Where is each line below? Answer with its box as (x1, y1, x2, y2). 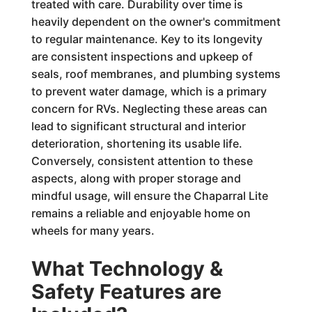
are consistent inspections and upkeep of (31, 49, 253, 63)
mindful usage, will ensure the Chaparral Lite (31, 189, 268, 203)
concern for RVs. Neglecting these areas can (31, 102, 267, 116)
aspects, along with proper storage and (31, 171, 241, 185)
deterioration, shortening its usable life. (31, 136, 242, 150)
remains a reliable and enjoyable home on (31, 206, 251, 220)
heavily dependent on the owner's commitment (31, 15, 281, 29)
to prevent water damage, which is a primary (31, 84, 267, 98)
